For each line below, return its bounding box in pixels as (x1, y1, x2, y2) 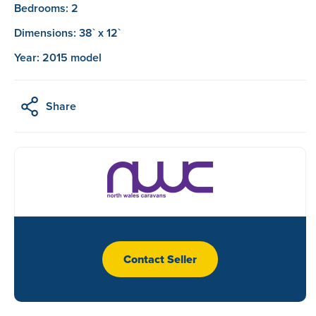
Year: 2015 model (14, 49, 102, 66)
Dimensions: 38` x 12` (14, 24, 121, 41)
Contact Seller (123, 250, 197, 267)
